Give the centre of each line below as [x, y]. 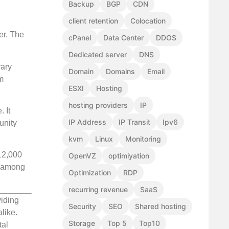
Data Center [123, 38]
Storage [82, 223]
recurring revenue [98, 190]
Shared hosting [161, 207]
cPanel [80, 38]
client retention [93, 21]
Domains [120, 72]
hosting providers [98, 105]
